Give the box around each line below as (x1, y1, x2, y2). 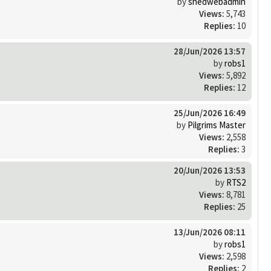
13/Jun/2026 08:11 (174, 226, 246, 238)
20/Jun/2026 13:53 (174, 164, 246, 176)
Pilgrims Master (188, 119, 246, 131)
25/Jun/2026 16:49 (174, 106, 246, 119)
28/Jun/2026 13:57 (174, 45, 246, 57)
